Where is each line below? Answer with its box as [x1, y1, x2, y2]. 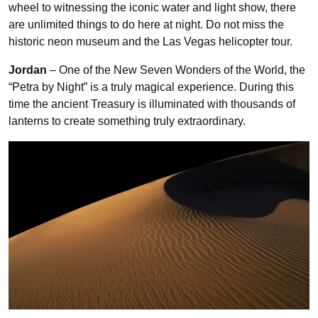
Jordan [9, 63, 47, 76]
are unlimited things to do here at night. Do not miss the [9, 18, 284, 31]
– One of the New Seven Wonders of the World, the [47, 63, 305, 76]
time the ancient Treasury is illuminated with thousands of [9, 97, 295, 110]
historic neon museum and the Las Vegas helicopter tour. [9, 35, 292, 48]
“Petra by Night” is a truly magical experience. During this [9, 80, 294, 93]
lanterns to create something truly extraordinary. [9, 114, 248, 127]
